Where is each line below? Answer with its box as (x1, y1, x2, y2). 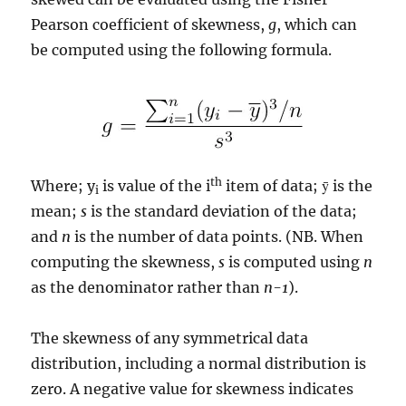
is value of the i (99, 176, 211, 195)
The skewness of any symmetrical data (31, 328, 309, 347)
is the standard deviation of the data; (87, 201, 358, 220)
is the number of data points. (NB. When (71, 227, 364, 246)
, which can (276, 14, 358, 34)
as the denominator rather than (31, 277, 265, 296)
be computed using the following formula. (31, 40, 333, 59)
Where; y (31, 176, 96, 195)
